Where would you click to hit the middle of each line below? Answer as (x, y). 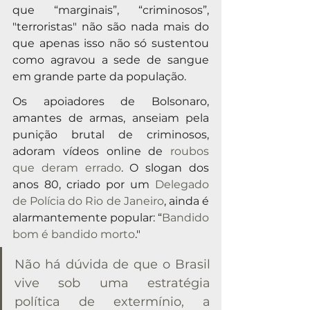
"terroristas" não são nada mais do (111, 26)
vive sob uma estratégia (112, 283)
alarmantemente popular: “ (87, 217)
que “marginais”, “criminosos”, (111, 10)
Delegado (182, 184)
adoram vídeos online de (91, 151)
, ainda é (186, 201)
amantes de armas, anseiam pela (111, 118)
